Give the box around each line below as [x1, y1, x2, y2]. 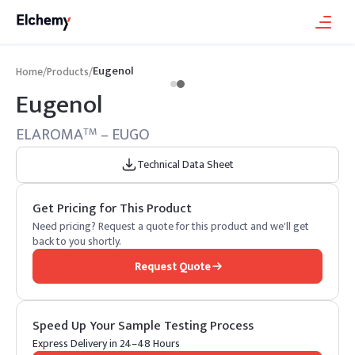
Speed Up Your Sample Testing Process [32, 315, 254, 337]
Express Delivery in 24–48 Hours [32, 334, 180, 353]
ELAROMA [16, 121, 83, 148]
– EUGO [97, 121, 150, 148]
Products [47, 63, 89, 81]
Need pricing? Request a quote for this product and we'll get [32, 217, 309, 235]
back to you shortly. [32, 232, 121, 250]
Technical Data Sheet [137, 155, 234, 174]
